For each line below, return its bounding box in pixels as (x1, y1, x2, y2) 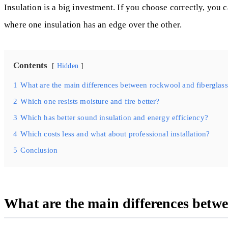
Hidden (56, 62, 78, 70)
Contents (13, 61, 48, 71)
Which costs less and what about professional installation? (20, 129, 210, 138)
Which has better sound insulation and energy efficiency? (20, 113, 208, 122)
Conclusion (20, 146, 58, 155)
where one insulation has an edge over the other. (4, 20, 182, 30)
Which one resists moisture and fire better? (20, 97, 160, 106)
